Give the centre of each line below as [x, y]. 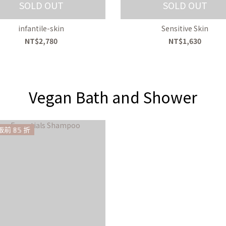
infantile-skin [41, 29]
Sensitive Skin [185, 29]
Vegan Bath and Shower [113, 97]
